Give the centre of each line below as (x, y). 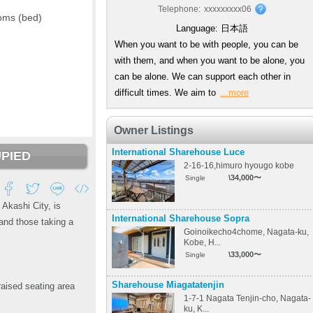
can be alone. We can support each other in (203, 77)
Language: (198, 28)
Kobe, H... (202, 242)
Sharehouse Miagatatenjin (168, 285)
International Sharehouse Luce (178, 152)
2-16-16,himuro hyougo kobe (239, 165)
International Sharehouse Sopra (181, 218)
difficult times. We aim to (167, 93)
